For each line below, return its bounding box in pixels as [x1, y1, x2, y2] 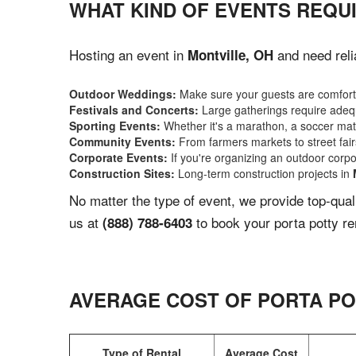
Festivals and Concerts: [69, 102, 199, 118]
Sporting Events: [69, 118, 161, 133]
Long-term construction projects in [175, 165, 353, 181]
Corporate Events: [69, 149, 168, 165]
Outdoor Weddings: [69, 86, 176, 102]
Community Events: [69, 133, 176, 149]
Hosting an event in [69, 44, 188, 64]
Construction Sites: [69, 165, 175, 181]
